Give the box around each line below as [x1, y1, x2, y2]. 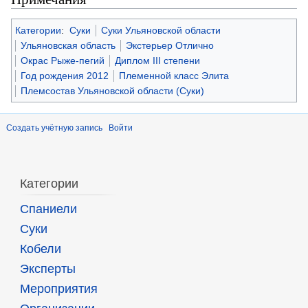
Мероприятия [19, 282, 98, 296]
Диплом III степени [115, 55, 200, 67]
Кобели [19, 242, 61, 256]
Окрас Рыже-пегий [21, 55, 104, 67]
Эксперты [19, 262, 76, 276]
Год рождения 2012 [21, 70, 109, 82]
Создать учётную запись [6, 123, 102, 133]
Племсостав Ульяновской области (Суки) [21, 85, 204, 97]
